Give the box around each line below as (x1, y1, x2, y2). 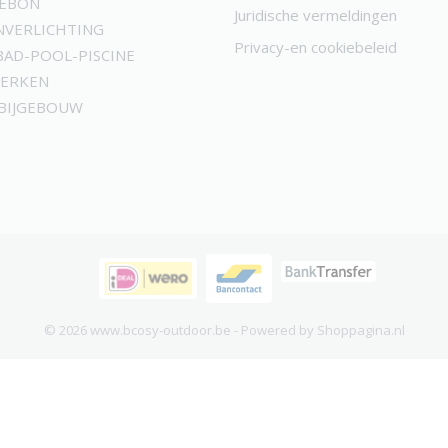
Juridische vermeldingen (234, 5, 397, 25)
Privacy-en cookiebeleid (234, 37, 397, 57)
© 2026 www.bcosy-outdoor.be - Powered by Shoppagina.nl (43, 321, 405, 339)
